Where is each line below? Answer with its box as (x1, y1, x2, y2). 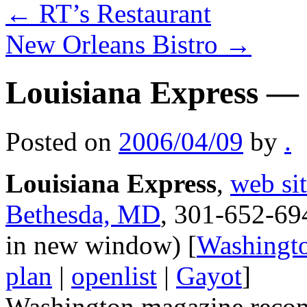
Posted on (5, 126, 112, 156)
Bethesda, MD (5, 199, 160, 229)
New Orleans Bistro (5, 29, 225, 59)
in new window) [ (5, 230, 197, 260)
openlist (71, 260, 157, 291)
